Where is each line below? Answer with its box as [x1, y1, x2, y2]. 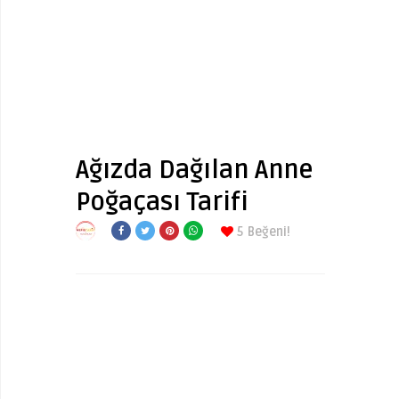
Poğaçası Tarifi [76, 187, 248, 217]
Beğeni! [248, 224, 290, 240]
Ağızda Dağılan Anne [76, 155, 313, 185]
